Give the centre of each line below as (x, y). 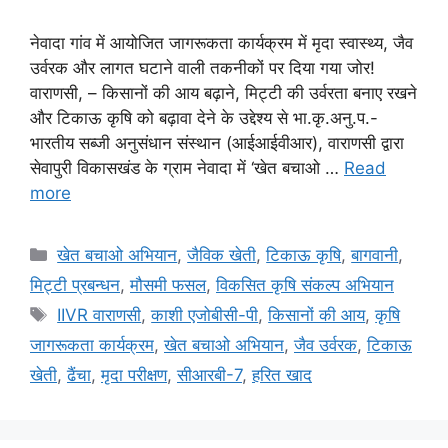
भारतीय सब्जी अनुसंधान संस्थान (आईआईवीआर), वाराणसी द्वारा (217, 143)
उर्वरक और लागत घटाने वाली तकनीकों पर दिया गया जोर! (202, 68)
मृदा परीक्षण (134, 375)
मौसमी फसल (168, 285)
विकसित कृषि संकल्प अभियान (305, 285)
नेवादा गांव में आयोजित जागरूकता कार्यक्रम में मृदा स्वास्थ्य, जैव (221, 43)
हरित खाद (282, 375)
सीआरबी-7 (209, 375)
